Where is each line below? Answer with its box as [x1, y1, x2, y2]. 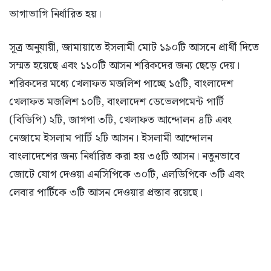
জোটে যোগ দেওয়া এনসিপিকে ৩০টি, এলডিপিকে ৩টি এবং [9, 165, 244, 183]
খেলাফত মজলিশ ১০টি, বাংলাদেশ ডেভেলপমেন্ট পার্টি [9, 93, 224, 111]
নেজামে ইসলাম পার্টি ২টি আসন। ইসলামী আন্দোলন [9, 129, 212, 147]
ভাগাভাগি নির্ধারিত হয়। [9, 5, 101, 23]
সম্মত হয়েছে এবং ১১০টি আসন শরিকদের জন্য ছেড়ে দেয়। [9, 56, 240, 74]
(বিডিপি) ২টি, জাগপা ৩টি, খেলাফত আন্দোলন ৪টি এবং [9, 111, 232, 129]
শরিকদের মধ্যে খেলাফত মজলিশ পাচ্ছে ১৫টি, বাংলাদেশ [9, 74, 233, 93]
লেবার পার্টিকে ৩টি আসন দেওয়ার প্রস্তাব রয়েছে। [9, 183, 203, 201]
